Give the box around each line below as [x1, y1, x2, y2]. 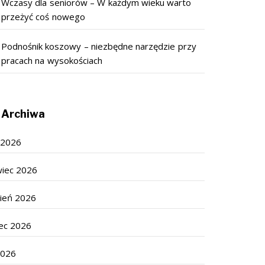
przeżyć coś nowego [1, 10, 85, 22]
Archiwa [1, 107, 45, 120]
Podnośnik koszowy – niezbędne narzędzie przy [1, 40, 196, 52]
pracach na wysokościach [1, 54, 102, 66]
